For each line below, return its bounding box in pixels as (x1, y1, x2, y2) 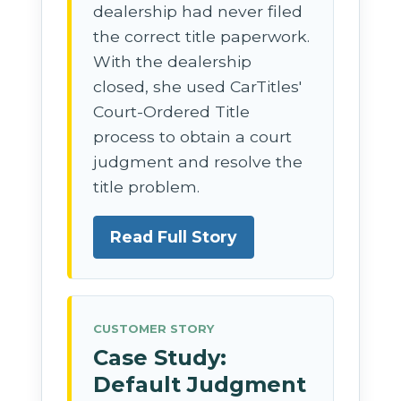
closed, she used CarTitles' (93, 76, 303, 96)
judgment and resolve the (93, 151, 303, 171)
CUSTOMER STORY (93, 320, 215, 336)
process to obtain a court (93, 126, 293, 146)
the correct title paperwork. (93, 26, 311, 46)
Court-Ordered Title (93, 101, 251, 121)
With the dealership (93, 51, 252, 71)
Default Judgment (93, 371, 307, 397)
